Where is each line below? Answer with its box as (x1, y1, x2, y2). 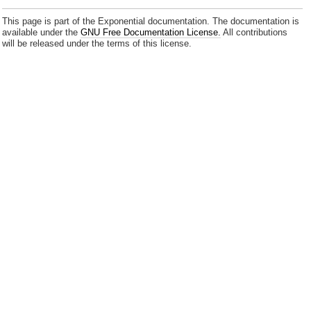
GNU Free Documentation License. (81, 27, 221, 38)
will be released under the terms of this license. (2, 38, 192, 49)
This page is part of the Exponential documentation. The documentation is (2, 16, 300, 27)
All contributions (221, 27, 288, 38)
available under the (2, 27, 81, 38)
